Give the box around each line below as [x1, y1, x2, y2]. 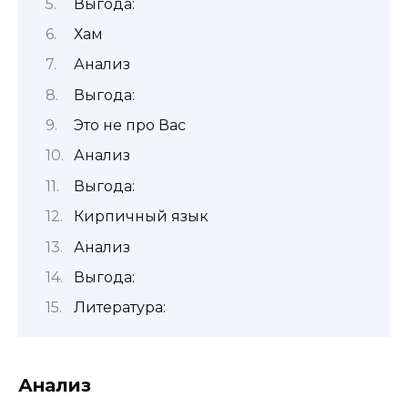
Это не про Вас [73, 117, 186, 135]
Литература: [73, 299, 166, 317]
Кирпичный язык [73, 208, 209, 226]
